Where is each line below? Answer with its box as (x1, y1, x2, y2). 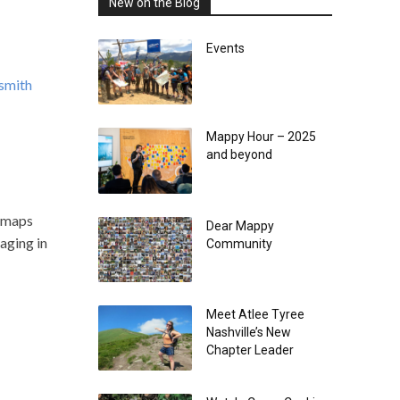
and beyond (205, 147, 272, 162)
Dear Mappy (205, 218, 274, 233)
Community (205, 236, 272, 251)
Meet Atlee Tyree (205, 307, 304, 322)
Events (205, 41, 245, 55)
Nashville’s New (205, 325, 291, 340)
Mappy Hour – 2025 (205, 129, 316, 145)
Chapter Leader (205, 343, 294, 358)
